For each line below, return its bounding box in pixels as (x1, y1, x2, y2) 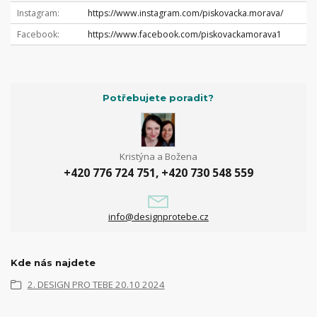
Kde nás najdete (11, 257, 96, 269)
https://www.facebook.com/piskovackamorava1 (87, 28, 282, 41)
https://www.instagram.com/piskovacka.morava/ (87, 6, 283, 19)
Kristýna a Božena (119, 149, 197, 163)
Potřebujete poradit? (103, 92, 214, 104)
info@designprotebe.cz (108, 210, 209, 224)
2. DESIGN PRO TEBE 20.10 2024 (27, 278, 165, 292)
